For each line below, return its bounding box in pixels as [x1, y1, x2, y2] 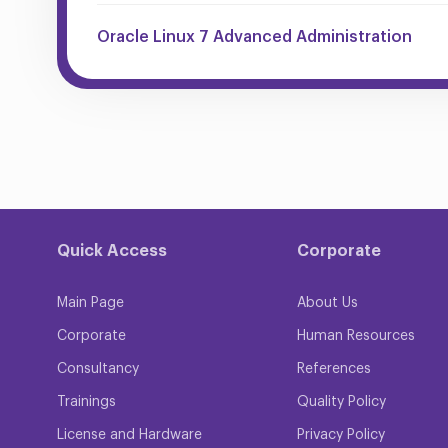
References [297, 361, 371, 376]
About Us [297, 295, 358, 310]
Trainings [57, 394, 116, 409]
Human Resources [297, 328, 415, 343]
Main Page [57, 295, 124, 310]
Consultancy [57, 361, 139, 376]
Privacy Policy [297, 427, 385, 442]
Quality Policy [297, 394, 386, 409]
